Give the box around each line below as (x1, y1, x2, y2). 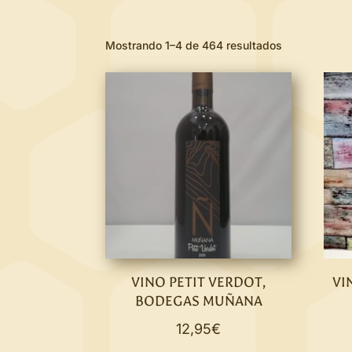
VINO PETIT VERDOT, (130, 273, 266, 291)
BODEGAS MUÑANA (134, 292, 262, 310)
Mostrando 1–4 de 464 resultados (105, 38, 283, 52)
